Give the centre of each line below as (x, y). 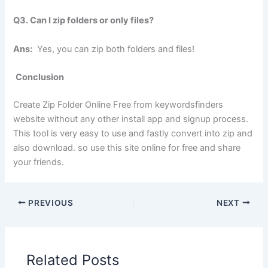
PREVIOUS (50, 202)
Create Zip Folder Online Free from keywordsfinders (118, 104)
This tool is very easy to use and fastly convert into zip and (133, 133)
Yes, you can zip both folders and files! (114, 49)
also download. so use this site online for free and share (127, 147)
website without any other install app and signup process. (131, 119)
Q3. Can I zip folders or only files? (84, 21)
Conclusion (40, 77)
